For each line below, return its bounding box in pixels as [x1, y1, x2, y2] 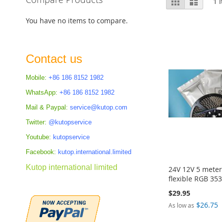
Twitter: [26, 118, 47, 126]
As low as [168, 201, 195, 209]
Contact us [26, 52, 82, 65]
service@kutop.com [70, 104, 127, 111]
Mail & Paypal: [26, 104, 68, 111]
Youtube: [26, 133, 51, 141]
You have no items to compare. [26, 16, 128, 25]
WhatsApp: [26, 89, 57, 96]
